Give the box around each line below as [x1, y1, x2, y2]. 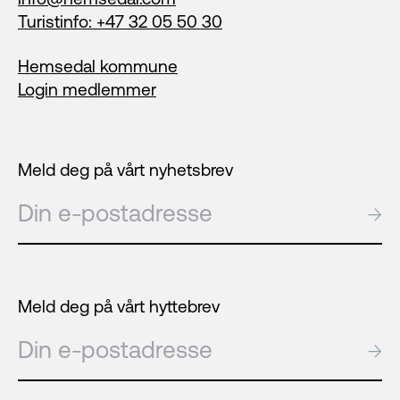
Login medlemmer [18, 79, 156, 99]
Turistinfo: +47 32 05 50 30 [18, 11, 222, 31]
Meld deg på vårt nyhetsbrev [18, 159, 233, 179]
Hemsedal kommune [18, 55, 178, 76]
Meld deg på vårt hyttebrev [18, 296, 220, 316]
